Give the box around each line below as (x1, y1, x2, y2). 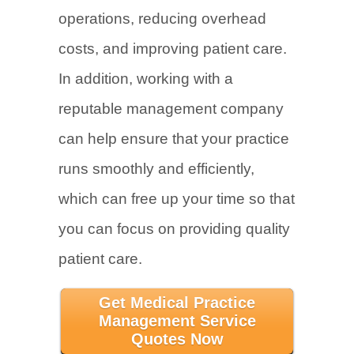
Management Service (98, 312, 256, 330)
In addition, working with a (58, 70, 233, 87)
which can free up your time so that (58, 190, 295, 207)
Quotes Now (130, 330, 224, 348)
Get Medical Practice (99, 294, 255, 311)
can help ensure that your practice (58, 130, 289, 147)
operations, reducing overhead (58, 10, 266, 27)
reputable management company (58, 100, 284, 117)
